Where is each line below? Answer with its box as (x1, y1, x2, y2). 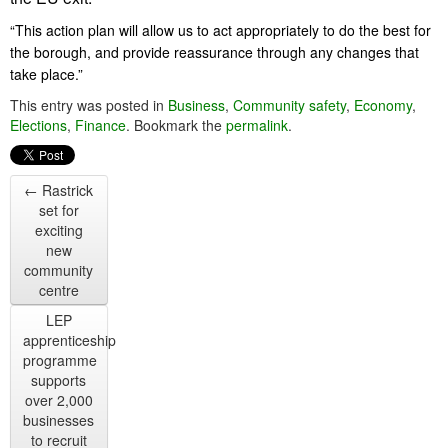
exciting (34, 220, 83, 240)
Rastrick (38, 180, 94, 200)
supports (31, 370, 87, 390)
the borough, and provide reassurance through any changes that (10, 42, 419, 62)
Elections (10, 115, 67, 135)
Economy (354, 95, 412, 115)
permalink (226, 115, 288, 135)
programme (23, 350, 97, 370)
